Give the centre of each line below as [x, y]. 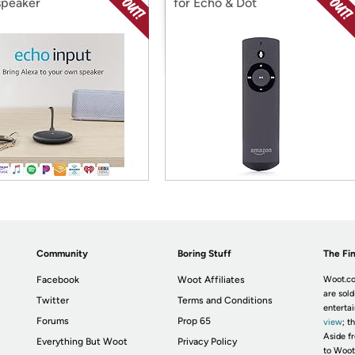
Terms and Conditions [225, 300]
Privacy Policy [208, 342]
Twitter [53, 300]
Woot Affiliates [212, 280]
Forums [53, 321]
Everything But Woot [82, 342]
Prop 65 [195, 321]
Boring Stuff [205, 254]
